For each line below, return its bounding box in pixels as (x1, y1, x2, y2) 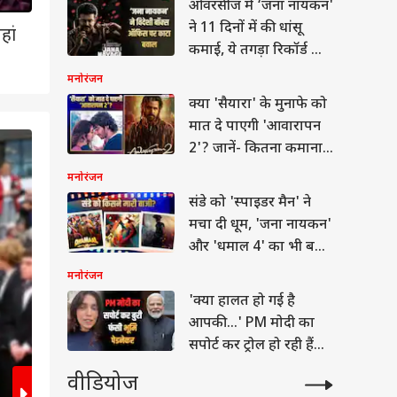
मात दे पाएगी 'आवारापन (189, 118, 321, 136)
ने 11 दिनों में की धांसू (189, 19, 302, 38)
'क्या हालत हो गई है (189, 292, 295, 311)
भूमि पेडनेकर (189, 359, 259, 378)
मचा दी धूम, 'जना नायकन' (189, 216, 331, 235)
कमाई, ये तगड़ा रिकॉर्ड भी (189, 42, 325, 60)
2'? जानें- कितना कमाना (189, 140, 323, 159)
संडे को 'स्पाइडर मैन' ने (189, 194, 311, 213)
